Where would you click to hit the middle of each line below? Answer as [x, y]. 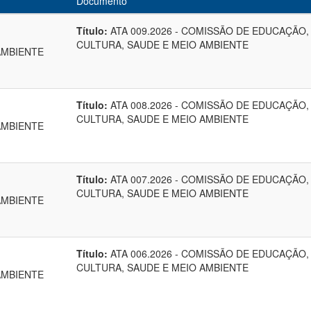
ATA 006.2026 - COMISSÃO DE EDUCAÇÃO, [208, 253]
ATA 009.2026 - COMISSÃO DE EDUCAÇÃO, [208, 31]
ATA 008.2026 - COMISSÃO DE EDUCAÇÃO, [208, 105]
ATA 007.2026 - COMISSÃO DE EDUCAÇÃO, [208, 179]
